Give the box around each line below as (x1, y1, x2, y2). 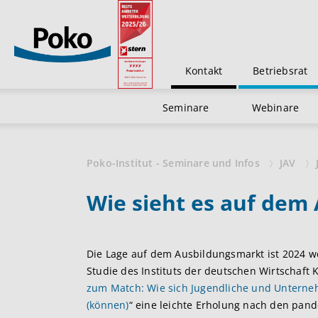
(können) (87, 298, 129, 312)
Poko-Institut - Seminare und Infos (87, 156, 263, 170)
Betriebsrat (253, 64, 308, 77)
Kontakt (185, 64, 223, 77)
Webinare (251, 101, 300, 114)
